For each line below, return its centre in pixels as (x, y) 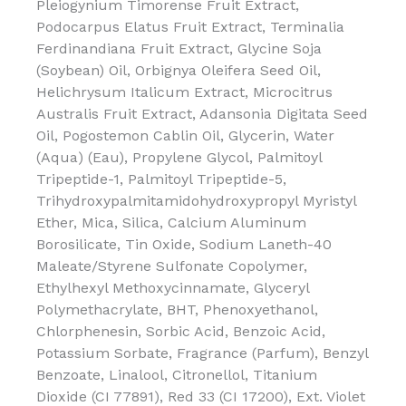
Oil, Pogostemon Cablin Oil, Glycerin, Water (185, 135)
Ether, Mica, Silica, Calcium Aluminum (171, 222)
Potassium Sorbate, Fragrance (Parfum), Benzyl (202, 353)
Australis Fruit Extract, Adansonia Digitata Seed (202, 113)
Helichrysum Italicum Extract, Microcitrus (184, 92)
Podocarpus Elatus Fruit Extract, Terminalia (190, 26)
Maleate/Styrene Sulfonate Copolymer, (172, 266)
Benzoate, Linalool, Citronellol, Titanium (177, 374)
